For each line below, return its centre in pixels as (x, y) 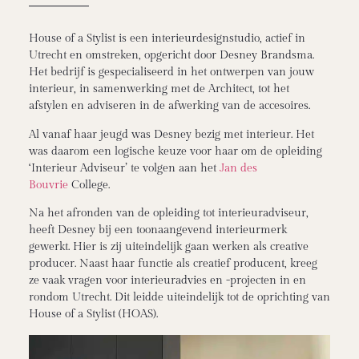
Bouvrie (48, 185)
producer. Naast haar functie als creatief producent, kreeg (173, 264)
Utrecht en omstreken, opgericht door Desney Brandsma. (171, 56)
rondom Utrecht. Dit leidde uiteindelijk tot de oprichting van (179, 298)
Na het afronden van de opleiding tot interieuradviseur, (168, 214)
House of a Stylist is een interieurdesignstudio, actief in (167, 39)
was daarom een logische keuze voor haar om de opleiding (175, 151)
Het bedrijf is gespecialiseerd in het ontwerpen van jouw (171, 73)
